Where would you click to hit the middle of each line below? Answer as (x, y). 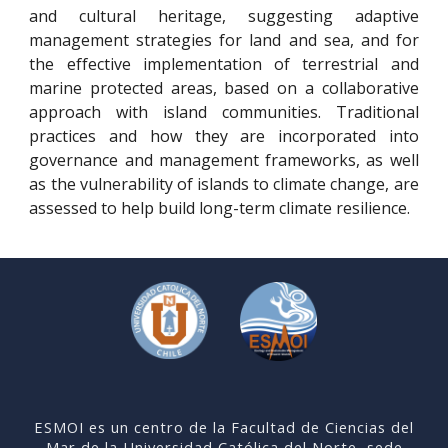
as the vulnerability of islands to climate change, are (224, 184)
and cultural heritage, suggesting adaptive (224, 16)
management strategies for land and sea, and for (224, 40)
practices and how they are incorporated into (224, 136)
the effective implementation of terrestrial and (224, 64)
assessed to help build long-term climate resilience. (220, 208)
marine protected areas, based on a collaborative (224, 88)
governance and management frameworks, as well (224, 160)
